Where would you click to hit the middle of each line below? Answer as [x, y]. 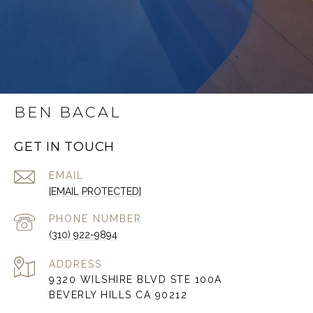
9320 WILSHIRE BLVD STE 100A [136, 280]
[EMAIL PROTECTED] [95, 192]
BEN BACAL [68, 112]
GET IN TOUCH [64, 147]
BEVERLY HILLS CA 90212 [118, 295]
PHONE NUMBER [95, 219]
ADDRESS [75, 264]
